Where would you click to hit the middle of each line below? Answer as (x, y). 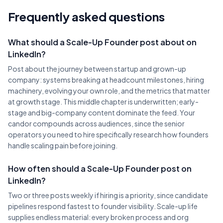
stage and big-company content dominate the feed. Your (102, 112)
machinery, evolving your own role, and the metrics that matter (109, 91)
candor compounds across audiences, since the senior (96, 123)
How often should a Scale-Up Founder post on (100, 168)
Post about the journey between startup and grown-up (97, 69)
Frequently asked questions (86, 16)
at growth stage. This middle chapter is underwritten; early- (103, 102)
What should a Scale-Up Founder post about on (102, 42)
